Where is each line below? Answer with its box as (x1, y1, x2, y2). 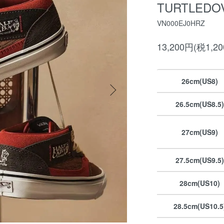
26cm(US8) (181, 75, 218, 86)
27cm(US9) (181, 126, 218, 137)
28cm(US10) (179, 177, 220, 188)
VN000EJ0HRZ (157, 17, 205, 28)
